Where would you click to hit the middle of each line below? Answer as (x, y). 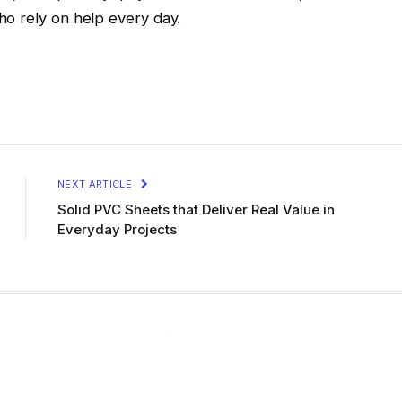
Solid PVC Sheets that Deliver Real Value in (196, 209)
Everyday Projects (117, 229)
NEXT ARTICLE (96, 184)
